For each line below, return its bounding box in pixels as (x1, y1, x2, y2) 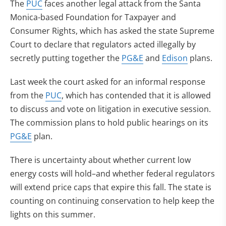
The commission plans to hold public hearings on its (10, 117, 208, 128)
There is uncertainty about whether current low (10, 154, 191, 165)
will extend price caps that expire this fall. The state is (10, 182, 211, 193)
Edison (162, 52, 188, 64)
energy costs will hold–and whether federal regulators (10, 168, 215, 179)
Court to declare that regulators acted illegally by (10, 39, 196, 50)
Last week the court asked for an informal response (10, 76, 205, 87)
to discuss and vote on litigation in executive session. (10, 103, 211, 115)
